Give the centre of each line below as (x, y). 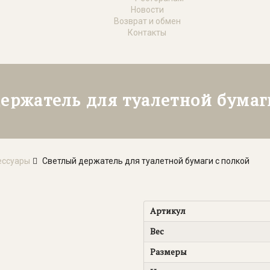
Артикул (168, 210)
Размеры (168, 251)
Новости (147, 9)
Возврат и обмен (147, 21)
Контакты (147, 32)
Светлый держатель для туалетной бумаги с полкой (146, 161)
